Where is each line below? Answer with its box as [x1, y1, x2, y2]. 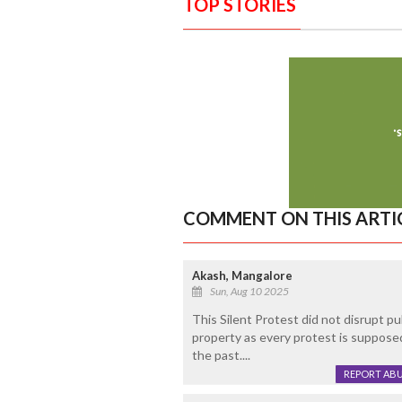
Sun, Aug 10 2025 [209, 284, 289, 298]
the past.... [191, 346, 250, 363]
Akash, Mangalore [191, 267, 293, 283]
